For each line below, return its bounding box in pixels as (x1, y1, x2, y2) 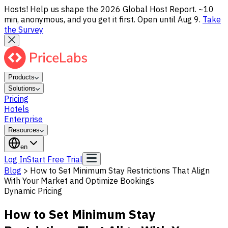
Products (8, 73, 35, 81)
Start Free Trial (27, 154, 82, 164)
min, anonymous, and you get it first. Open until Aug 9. (4, 14, 203, 24)
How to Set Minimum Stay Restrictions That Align (30, 165, 210, 176)
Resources (8, 126, 40, 134)
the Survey (4, 24, 43, 35)
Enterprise (4, 114, 43, 124)
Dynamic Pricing (4, 186, 62, 196)
